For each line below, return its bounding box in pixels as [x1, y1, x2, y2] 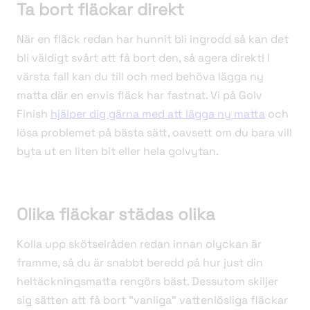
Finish [17, 107, 51, 122]
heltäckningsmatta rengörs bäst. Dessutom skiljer [17, 274, 278, 289]
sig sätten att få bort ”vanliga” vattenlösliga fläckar [17, 293, 288, 308]
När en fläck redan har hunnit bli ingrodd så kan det [17, 32, 289, 47]
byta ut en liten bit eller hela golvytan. [17, 144, 219, 159]
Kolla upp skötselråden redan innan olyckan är [17, 237, 262, 252]
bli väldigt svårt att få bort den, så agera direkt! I [17, 51, 270, 66]
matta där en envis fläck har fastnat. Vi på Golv [17, 88, 262, 103]
